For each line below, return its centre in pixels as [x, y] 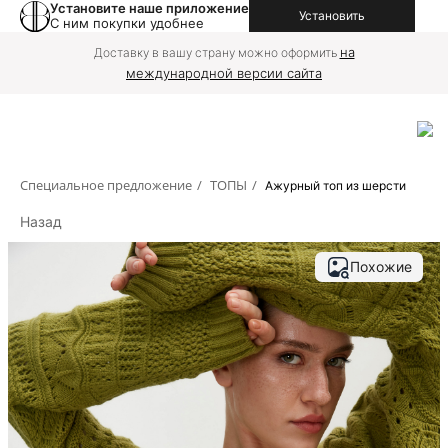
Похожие [381, 266]
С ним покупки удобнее [127, 23]
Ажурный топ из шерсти [335, 185]
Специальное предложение [106, 185]
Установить [332, 15]
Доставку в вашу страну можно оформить [216, 52]
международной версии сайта [224, 73]
